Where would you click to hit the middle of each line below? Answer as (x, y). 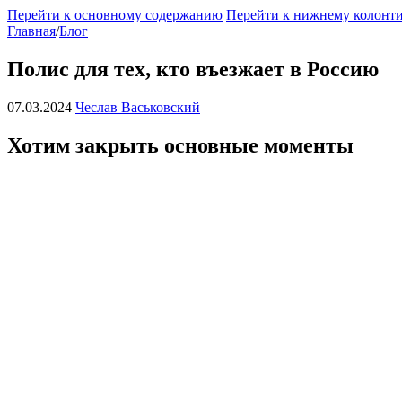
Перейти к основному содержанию (115, 15)
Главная (31, 31)
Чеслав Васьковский (138, 107)
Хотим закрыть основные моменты (180, 145)
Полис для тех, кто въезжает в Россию (193, 69)
